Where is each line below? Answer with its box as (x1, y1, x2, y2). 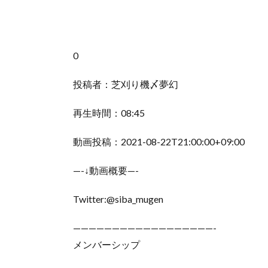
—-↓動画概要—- (73, 165, 139, 176)
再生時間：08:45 (73, 107, 145, 118)
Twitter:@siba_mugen (73, 193, 163, 205)
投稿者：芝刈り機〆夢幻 (73, 78, 178, 90)
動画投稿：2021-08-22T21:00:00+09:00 (73, 136, 245, 147)
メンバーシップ (73, 239, 150, 250)
